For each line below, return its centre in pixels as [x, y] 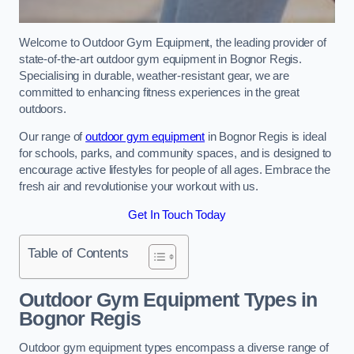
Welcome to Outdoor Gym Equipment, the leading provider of [173, 42]
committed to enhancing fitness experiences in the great [160, 92]
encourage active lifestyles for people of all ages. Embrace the [175, 170]
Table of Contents [78, 253]
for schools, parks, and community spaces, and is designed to [175, 154]
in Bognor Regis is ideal [265, 137]
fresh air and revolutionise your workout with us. [139, 187]
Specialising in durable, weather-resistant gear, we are [154, 75]
